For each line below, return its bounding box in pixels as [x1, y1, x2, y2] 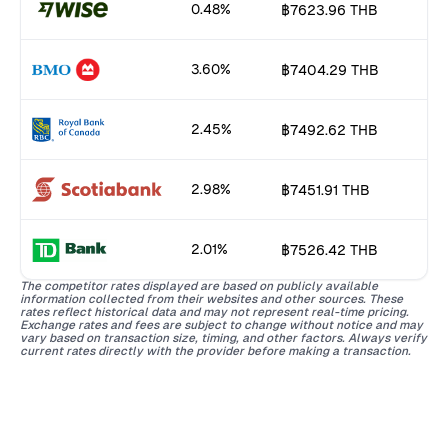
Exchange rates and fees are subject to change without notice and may [19, 318, 423, 333]
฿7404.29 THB [280, 61, 379, 78]
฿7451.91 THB [280, 181, 370, 198]
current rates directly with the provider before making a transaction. [19, 344, 411, 359]
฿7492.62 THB [280, 121, 378, 138]
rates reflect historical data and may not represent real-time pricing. [19, 305, 409, 320]
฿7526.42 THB [280, 241, 378, 258]
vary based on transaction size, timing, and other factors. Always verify [19, 331, 427, 346]
